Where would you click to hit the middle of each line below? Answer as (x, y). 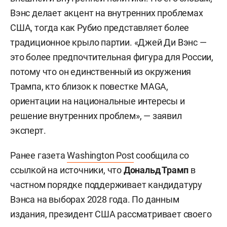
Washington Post (101, 155)
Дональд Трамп (156, 170)
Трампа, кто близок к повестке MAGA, (89, 86)
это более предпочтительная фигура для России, (112, 57)
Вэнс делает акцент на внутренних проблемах (107, 13)
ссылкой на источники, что (67, 170)
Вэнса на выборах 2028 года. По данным (95, 199)
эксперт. (28, 130)
